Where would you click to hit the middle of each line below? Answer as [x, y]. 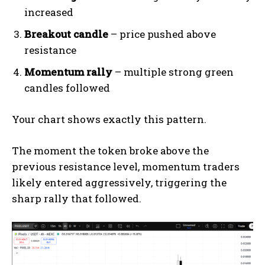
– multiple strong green [173, 72]
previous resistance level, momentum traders [126, 167]
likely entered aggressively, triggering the [119, 183]
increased [49, 12]
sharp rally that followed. [77, 199]
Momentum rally [68, 72]
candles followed [67, 88]
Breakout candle [66, 34]
